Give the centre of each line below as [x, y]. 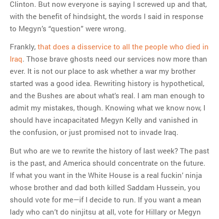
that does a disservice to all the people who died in [123, 46]
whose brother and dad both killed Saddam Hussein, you [105, 187]
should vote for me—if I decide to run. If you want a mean [106, 199]
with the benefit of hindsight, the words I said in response [107, 16]
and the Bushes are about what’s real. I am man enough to [107, 95]
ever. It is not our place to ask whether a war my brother [103, 71]
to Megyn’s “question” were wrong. [68, 28]
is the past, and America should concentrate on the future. [108, 163]
